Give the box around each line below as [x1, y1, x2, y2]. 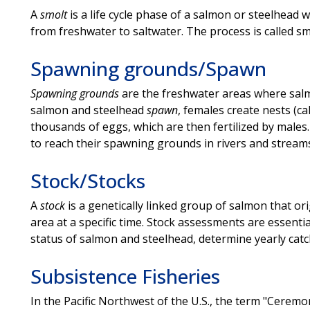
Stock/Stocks [30, 167, 145, 194]
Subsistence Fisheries [30, 262, 220, 289]
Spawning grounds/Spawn [30, 55, 266, 82]
